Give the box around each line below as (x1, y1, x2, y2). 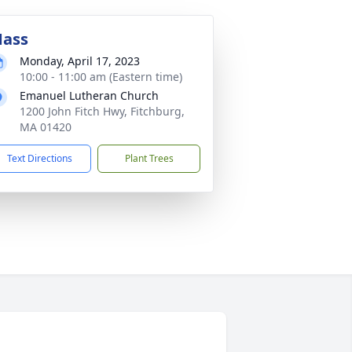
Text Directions (7, 152, 72, 165)
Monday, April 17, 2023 (20, 53, 140, 68)
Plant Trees (124, 152, 174, 165)
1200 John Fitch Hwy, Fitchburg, (20, 104, 185, 119)
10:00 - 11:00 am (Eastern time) (20, 69, 182, 84)
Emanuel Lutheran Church (20, 88, 159, 103)
